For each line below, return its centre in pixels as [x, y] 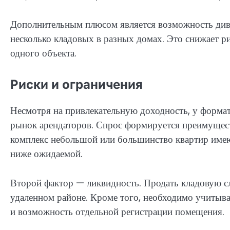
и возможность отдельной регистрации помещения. [117, 212]
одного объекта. [43, 53]
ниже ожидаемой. [46, 154]
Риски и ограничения [76, 84]
